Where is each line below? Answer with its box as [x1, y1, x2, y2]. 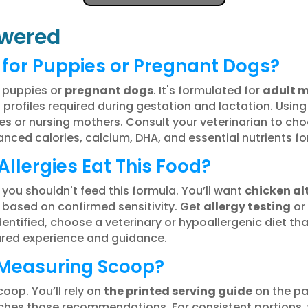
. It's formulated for [153, 82, 263, 98]
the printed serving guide [103, 283, 252, 299]
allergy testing [203, 198, 291, 214]
